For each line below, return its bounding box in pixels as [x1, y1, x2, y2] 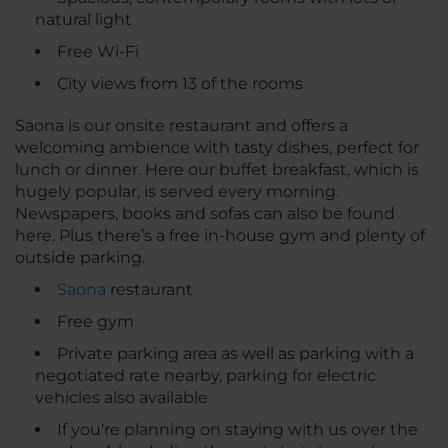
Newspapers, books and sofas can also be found [15, 204, 395, 224]
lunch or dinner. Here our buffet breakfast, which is [15, 160, 419, 180]
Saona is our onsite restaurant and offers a [15, 116, 348, 136]
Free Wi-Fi [57, 42, 139, 62]
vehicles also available [35, 388, 208, 408]
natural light [35, 10, 132, 30]
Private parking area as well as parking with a [57, 344, 414, 364]
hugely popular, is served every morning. [15, 182, 339, 202]
